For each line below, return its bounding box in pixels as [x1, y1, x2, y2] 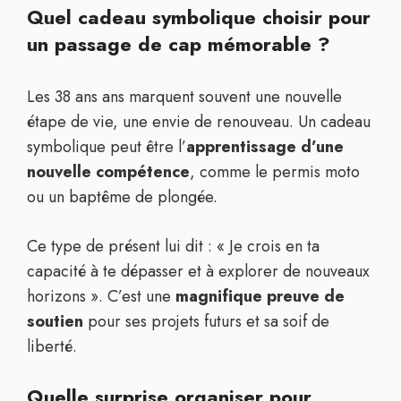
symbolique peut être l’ [27, 135, 186, 158]
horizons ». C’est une [27, 285, 175, 308]
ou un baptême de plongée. [27, 185, 218, 209]
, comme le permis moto [190, 160, 360, 183]
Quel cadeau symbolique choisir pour [27, 3, 371, 31]
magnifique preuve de [175, 285, 345, 308]
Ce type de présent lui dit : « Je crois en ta [27, 235, 320, 258]
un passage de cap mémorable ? [27, 30, 330, 58]
